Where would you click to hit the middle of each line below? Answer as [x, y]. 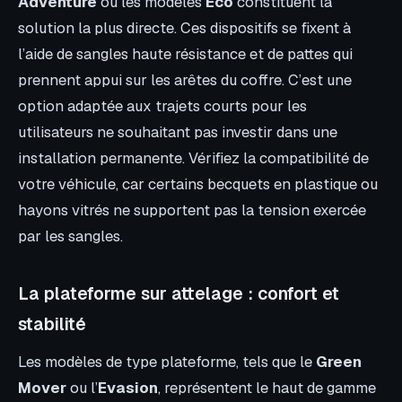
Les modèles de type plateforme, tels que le [167, 362]
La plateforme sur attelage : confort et [179, 293]
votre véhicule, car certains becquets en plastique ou [198, 184]
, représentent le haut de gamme [267, 388]
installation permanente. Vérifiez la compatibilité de [193, 158]
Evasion [128, 388]
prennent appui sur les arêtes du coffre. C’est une [185, 80]
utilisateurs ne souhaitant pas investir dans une [178, 132]
